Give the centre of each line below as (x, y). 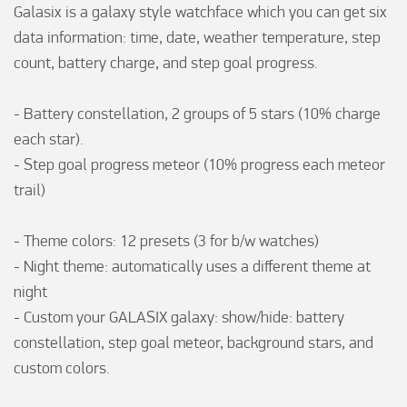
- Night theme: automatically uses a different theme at (192, 266)
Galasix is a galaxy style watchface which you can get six (200, 12)
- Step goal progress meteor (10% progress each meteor (199, 164)
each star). (49, 139)
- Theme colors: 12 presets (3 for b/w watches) (166, 241)
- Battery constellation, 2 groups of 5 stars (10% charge (197, 114)
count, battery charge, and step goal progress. (166, 63)
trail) (30, 190)
